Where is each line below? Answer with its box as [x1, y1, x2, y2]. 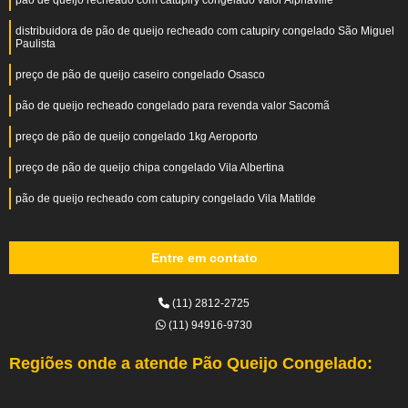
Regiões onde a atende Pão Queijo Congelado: [9, 354, 372, 372]
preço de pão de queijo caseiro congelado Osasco [15, 68, 265, 81]
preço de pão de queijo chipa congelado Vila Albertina [15, 161, 284, 174]
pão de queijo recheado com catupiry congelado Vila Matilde [15, 192, 316, 205]
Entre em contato [150, 250, 258, 265]
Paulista [15, 37, 56, 50]
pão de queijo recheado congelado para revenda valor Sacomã [15, 99, 330, 112]
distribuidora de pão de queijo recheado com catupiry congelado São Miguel [15, 25, 394, 37]
